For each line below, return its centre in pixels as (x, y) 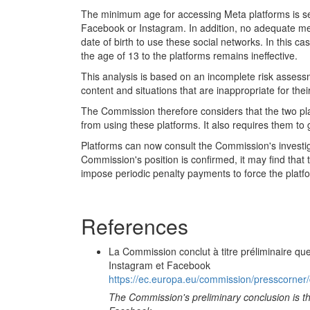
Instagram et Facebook (159, 265)
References (135, 226)
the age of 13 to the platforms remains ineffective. (189, 55)
